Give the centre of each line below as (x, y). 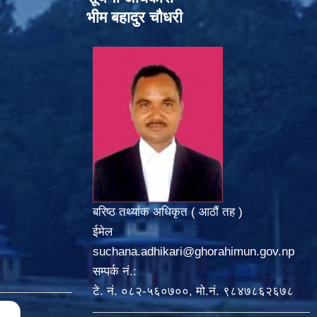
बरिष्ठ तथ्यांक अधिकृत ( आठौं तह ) (167, 212)
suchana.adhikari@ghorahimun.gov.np (193, 251)
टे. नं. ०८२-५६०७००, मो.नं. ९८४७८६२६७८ (193, 291)
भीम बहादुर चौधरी (134, 17)
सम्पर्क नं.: (114, 271)
